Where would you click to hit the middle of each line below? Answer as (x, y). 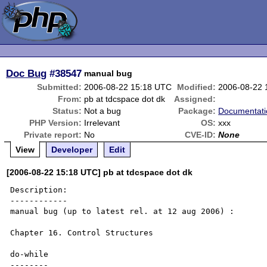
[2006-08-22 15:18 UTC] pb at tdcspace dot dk (100, 172)
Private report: (53, 135)
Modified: (197, 87)
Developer (72, 150)
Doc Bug (27, 73)
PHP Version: (56, 123)
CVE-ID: (201, 135)
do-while (30, 254)
